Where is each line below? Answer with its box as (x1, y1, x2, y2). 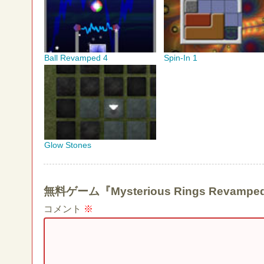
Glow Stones (44, 140, 91, 150)
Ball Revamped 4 (44, 53, 108, 63)
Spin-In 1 (164, 53, 197, 63)
